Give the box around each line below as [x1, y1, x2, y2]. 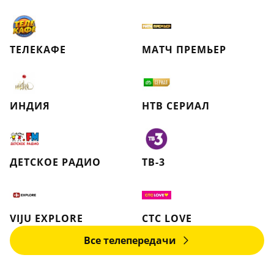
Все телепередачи [83, 234, 176, 247]
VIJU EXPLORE [10, 212, 83, 225]
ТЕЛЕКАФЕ [10, 43, 66, 56]
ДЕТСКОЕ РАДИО [10, 155, 101, 169]
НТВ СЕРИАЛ [142, 99, 210, 113]
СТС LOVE [142, 212, 192, 225]
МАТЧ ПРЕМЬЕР [142, 43, 226, 56]
